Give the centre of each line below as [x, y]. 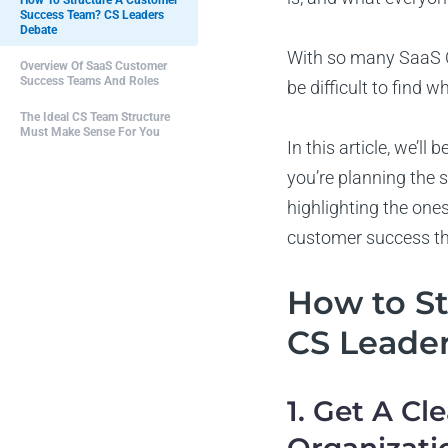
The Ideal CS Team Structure [95, 117]
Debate [38, 30]
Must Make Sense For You [90, 132]
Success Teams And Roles [89, 81]
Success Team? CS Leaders [92, 15]
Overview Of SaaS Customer [93, 66]
